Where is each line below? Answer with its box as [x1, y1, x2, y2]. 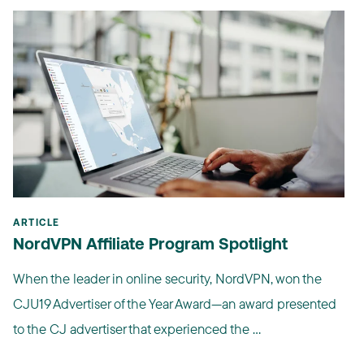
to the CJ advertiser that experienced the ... [13, 319, 261, 337]
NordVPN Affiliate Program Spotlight [13, 236, 288, 253]
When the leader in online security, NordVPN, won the [13, 269, 322, 287]
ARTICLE [13, 218, 60, 228]
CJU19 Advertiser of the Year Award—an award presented [13, 294, 336, 312]
